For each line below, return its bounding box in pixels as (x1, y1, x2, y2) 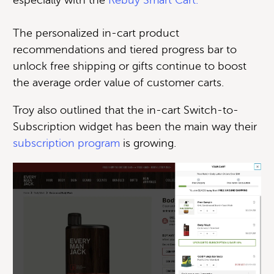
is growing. (120, 136, 176, 149)
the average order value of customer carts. (13, 76, 224, 89)
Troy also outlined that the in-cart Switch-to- (13, 103, 239, 116)
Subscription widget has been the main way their (13, 120, 257, 133)
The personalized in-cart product (13, 26, 179, 39)
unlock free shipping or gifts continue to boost (13, 59, 246, 72)
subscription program (13, 136, 120, 149)
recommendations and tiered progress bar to (13, 43, 237, 56)
